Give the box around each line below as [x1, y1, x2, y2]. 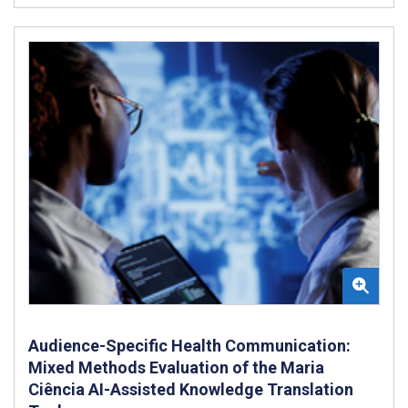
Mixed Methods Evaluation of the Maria [28, 357, 324, 377]
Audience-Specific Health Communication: [28, 335, 351, 355]
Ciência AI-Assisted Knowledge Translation [28, 379, 353, 399]
